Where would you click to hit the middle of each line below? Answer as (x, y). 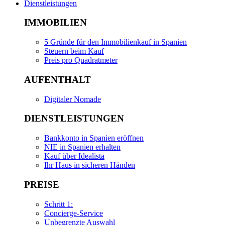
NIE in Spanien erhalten (82, 147)
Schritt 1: (59, 204)
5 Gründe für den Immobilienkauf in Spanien (116, 42)
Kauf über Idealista (74, 156)
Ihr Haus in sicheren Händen (90, 165)
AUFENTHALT (58, 79)
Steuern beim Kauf (74, 51)
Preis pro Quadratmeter (81, 60)
